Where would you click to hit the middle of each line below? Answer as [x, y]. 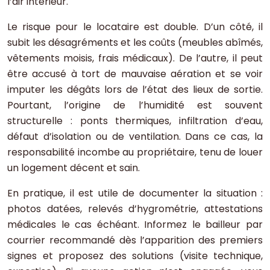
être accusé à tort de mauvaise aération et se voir [135, 74]
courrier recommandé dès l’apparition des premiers [135, 240]
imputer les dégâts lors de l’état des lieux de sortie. [135, 90]
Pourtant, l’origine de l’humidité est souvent [135, 105]
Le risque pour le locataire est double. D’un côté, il [135, 27]
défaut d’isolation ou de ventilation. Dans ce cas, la [135, 137]
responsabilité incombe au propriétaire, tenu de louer [135, 152]
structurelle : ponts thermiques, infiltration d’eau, [135, 121]
